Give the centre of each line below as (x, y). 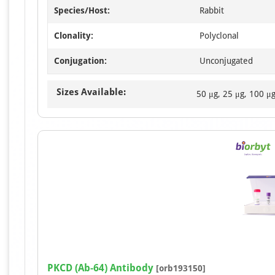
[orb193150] (180, 268)
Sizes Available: (91, 92)
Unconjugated (226, 61)
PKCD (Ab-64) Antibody (100, 268)
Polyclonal (219, 36)
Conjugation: (80, 61)
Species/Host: (82, 10)
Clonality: (74, 36)
